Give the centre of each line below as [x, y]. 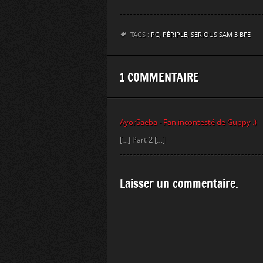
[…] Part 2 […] [142, 140]
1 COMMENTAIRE [159, 77]
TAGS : [141, 35]
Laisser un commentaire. [179, 183]
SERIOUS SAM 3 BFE [221, 35]
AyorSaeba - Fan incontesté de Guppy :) [188, 122]
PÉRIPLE [175, 35]
